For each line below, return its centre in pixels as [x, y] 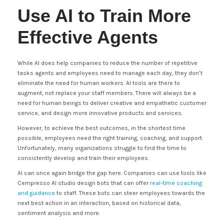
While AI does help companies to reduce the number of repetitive [107, 63]
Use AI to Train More [104, 16]
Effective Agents [88, 37]
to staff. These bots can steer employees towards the [130, 193]
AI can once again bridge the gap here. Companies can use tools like [112, 173]
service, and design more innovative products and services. [100, 113]
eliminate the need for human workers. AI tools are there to [99, 83]
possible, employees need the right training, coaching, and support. [110, 138]
